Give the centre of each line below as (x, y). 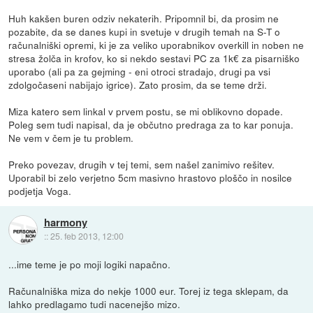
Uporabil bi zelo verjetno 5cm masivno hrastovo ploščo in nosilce (151, 177)
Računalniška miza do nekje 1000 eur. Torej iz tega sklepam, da (149, 290)
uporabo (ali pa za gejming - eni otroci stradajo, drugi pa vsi (140, 71)
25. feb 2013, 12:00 (87, 236)
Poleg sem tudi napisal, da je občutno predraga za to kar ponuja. (151, 124)
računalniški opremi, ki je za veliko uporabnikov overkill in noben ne (156, 44)
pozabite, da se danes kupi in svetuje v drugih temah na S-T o (145, 31)
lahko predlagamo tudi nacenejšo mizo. (95, 304)
